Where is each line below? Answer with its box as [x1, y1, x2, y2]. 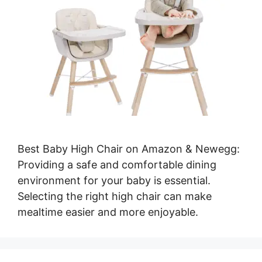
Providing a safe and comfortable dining [18, 158, 216, 171]
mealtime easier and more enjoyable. [18, 206, 198, 219]
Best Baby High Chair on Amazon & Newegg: [18, 143, 240, 156]
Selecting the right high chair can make [18, 190, 212, 203]
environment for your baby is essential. [18, 174, 211, 187]
